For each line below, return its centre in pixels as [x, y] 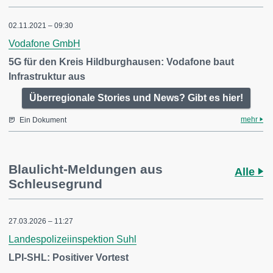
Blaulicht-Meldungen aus [86, 169]
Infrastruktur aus [47, 76]
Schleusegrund [55, 184]
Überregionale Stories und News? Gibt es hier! [136, 98]
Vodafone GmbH [44, 44]
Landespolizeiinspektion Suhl [73, 239]
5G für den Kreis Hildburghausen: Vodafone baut [121, 62]
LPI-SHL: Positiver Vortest [69, 257]
